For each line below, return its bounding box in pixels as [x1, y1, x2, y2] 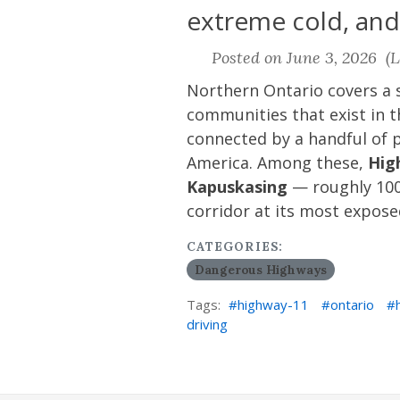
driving [187, 315, 228, 333]
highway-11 [237, 296, 309, 313]
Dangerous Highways [194, 261, 327, 278]
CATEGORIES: [187, 238, 283, 254]
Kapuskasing [187, 176, 287, 197]
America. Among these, [187, 152, 368, 173]
